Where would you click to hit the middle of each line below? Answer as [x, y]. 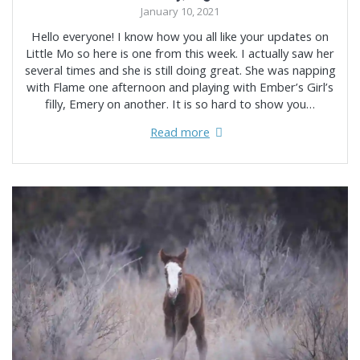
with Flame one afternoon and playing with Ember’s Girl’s [180, 87]
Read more [180, 132]
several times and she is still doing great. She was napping [180, 70]
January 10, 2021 [180, 12]
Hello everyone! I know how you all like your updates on [180, 37]
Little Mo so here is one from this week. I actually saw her [180, 53]
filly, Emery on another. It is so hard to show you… [180, 104]
